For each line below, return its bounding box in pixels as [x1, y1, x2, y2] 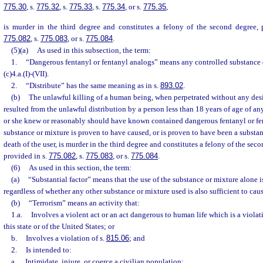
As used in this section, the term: [28, 163, 131, 172]
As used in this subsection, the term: [36, 45, 151, 55]
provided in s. [4, 151, 49, 160]
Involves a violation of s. [25, 233, 106, 242]
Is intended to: [25, 245, 72, 254]
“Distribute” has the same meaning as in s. [25, 80, 160, 90]
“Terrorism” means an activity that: [28, 198, 140, 207]
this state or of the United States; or [4, 221, 114, 231]
